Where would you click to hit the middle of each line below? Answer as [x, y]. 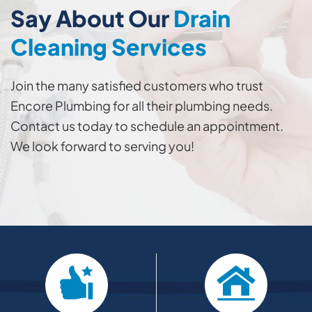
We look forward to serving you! [102, 146]
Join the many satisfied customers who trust [137, 85]
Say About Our [92, 18]
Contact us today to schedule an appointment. [147, 125]
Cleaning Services [109, 46]
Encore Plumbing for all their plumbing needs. [142, 105]
